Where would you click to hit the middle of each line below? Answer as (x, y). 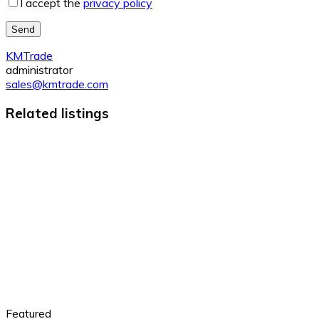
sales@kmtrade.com (57, 84)
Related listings (57, 114)
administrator (39, 70)
